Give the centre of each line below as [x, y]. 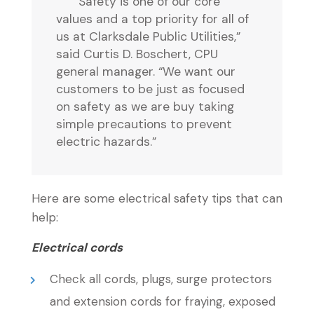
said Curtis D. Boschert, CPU [137, 54]
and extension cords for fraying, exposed [162, 301]
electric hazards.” [106, 142]
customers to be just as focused [150, 89]
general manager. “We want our [146, 71]
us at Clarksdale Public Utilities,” [148, 36]
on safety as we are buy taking [145, 107]
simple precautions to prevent [144, 124]
